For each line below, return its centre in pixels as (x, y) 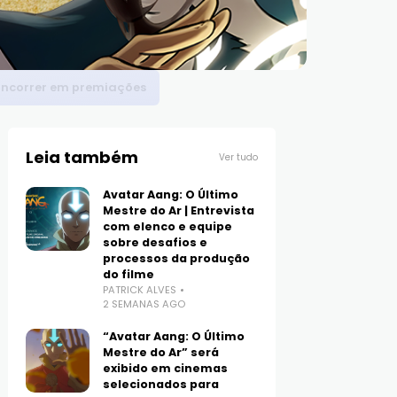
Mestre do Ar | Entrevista (179, 211)
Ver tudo (238, 158)
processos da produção (177, 259)
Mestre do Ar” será (161, 353)
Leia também (82, 158)
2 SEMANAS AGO (144, 304)
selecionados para (161, 385)
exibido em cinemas (166, 369)
